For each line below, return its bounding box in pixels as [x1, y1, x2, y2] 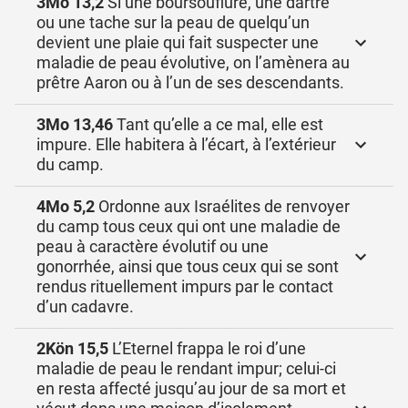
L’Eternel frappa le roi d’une [108, 339, 306, 358]
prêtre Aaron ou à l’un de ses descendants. [36, 73, 344, 92]
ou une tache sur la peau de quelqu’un [36, 13, 310, 32]
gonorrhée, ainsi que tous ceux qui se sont [36, 257, 339, 276]
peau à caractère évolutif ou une [36, 237, 269, 256]
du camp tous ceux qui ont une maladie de [36, 217, 341, 236]
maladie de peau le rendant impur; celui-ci [36, 359, 336, 378]
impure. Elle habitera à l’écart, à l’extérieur [36, 135, 336, 154]
